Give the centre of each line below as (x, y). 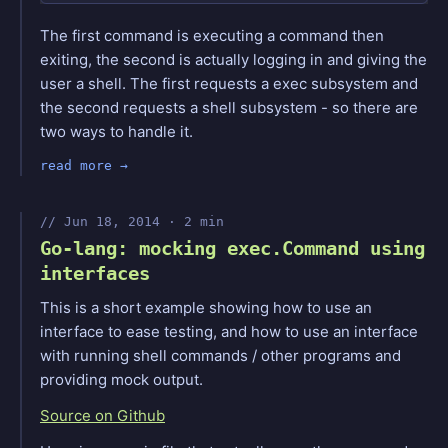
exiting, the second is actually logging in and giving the (233, 59)
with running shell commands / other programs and (220, 355)
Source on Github (102, 415)
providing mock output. (121, 379)
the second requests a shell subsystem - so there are (229, 107)
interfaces (95, 272)
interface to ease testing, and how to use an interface (229, 331)
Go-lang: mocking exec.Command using (232, 247)
